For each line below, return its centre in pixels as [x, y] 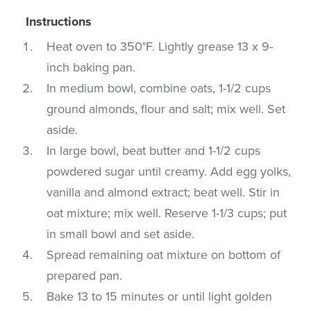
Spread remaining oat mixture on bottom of [164, 254]
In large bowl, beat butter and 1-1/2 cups [154, 150]
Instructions [59, 21]
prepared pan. [85, 275]
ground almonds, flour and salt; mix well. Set [166, 109]
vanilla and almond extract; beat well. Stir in [163, 192]
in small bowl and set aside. [121, 234]
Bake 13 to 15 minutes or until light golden [160, 296]
